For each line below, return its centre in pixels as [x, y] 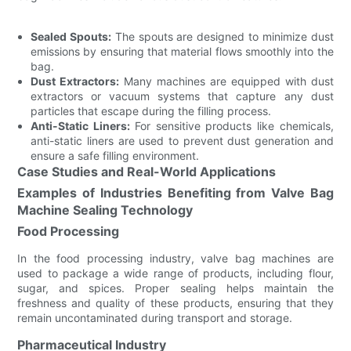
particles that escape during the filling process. [151, 110]
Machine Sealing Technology [105, 210]
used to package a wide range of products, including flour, [175, 273]
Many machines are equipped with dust [226, 81]
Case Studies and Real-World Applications [147, 171]
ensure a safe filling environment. [115, 155]
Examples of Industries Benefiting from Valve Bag [175, 192]
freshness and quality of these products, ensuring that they [175, 302]
